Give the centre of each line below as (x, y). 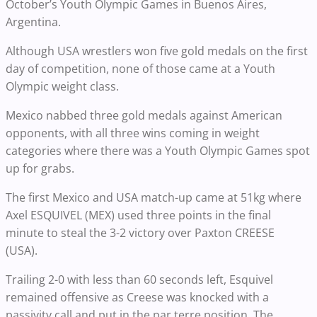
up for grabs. (41, 169)
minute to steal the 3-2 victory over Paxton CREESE (140, 233)
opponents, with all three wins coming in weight (133, 133)
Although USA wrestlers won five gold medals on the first (157, 51)
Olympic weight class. (64, 87)
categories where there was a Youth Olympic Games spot (158, 151)
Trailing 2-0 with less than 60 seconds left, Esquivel (139, 280)
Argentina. (35, 22)
